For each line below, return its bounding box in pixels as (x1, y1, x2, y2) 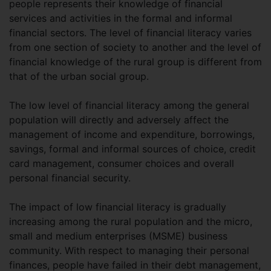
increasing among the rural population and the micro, (9, 215, 252, 228)
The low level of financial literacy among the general (9, 99, 249, 112)
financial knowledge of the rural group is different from (9, 56, 262, 68)
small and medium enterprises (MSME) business (9, 230, 227, 243)
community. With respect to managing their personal (9, 244, 249, 257)
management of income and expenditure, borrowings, (9, 128, 255, 141)
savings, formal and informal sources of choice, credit (9, 143, 256, 155)
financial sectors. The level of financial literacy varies (9, 27, 252, 39)
